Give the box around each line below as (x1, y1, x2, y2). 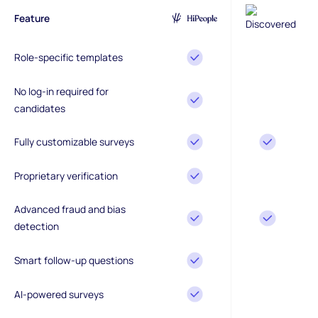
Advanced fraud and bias (13, 202, 126, 216)
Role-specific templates (13, 50, 123, 65)
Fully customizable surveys (13, 135, 134, 149)
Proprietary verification (13, 168, 118, 182)
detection (13, 219, 59, 234)
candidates (13, 101, 65, 115)
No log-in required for (13, 84, 109, 98)
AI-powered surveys (13, 287, 104, 301)
